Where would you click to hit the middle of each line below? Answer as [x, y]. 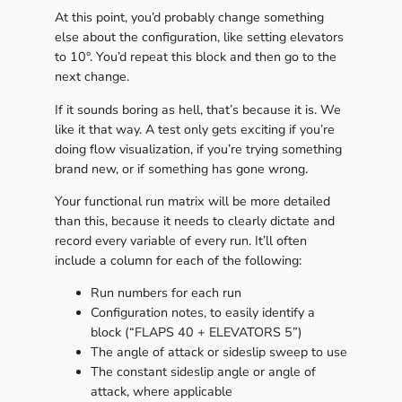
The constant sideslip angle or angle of [203, 372]
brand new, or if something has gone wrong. [181, 169]
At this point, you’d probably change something [189, 18]
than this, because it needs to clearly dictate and [194, 221]
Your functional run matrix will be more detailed [192, 201]
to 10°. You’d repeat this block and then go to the [195, 57]
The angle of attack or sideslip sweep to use [218, 353]
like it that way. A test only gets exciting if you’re [194, 129]
